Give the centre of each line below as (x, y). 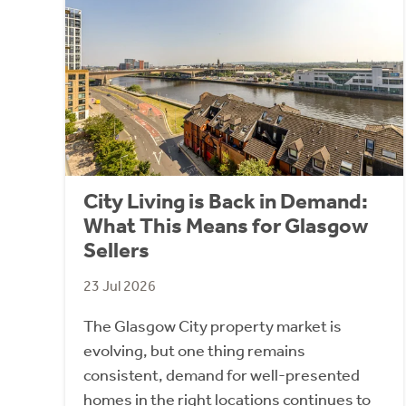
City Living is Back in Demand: (226, 201)
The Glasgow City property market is (213, 326)
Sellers (116, 250)
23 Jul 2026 (120, 285)
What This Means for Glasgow (226, 225)
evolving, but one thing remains (194, 350)
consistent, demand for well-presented (222, 375)
